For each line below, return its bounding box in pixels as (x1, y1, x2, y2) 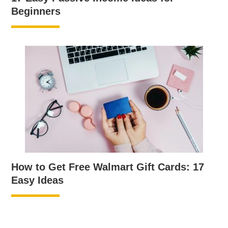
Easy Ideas (11, 175, 64, 186)
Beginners (11, 6, 61, 17)
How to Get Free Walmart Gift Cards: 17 (11, 161, 205, 173)
